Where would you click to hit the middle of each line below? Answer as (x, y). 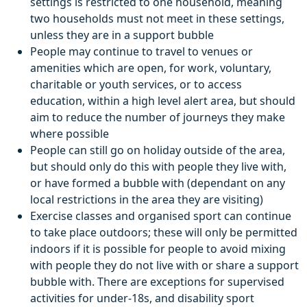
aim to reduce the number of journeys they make (158, 118)
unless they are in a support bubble (122, 35)
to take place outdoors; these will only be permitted (164, 233)
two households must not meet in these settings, (157, 19)
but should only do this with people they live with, (158, 167)
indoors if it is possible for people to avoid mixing (158, 249)
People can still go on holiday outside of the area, (158, 150)
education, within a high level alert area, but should (163, 101)
